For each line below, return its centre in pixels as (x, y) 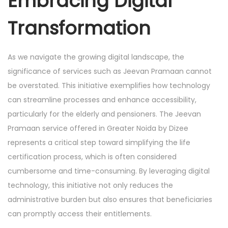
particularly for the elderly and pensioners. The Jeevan (104, 114)
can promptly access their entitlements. (80, 214)
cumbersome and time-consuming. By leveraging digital (109, 171)
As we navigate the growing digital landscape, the (96, 57)
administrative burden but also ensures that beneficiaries (110, 199)
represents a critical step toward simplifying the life (99, 142)
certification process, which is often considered (92, 157)
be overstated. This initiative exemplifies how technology (109, 85)
